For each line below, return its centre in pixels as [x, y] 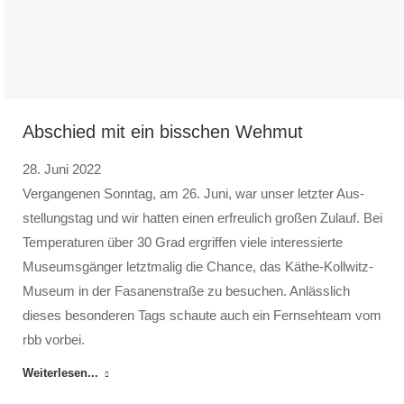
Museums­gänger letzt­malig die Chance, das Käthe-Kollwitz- [198, 266]
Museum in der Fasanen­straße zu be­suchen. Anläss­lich [186, 291]
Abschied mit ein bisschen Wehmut [163, 132]
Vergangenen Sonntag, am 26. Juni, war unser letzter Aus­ [193, 193]
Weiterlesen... [60, 373]
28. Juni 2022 [62, 169]
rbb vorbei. [54, 340]
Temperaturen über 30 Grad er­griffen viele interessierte [183, 242]
